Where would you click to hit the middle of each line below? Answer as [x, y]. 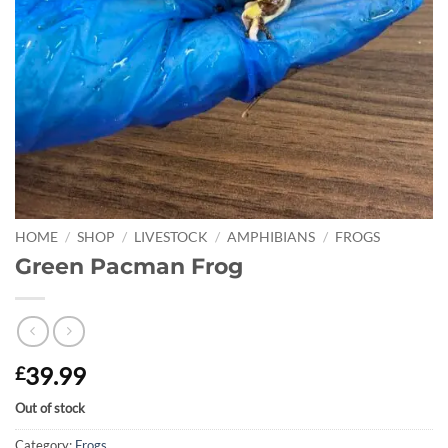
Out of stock [50, 407]
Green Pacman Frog [129, 266]
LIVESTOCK [171, 237]
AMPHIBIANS [271, 237]
